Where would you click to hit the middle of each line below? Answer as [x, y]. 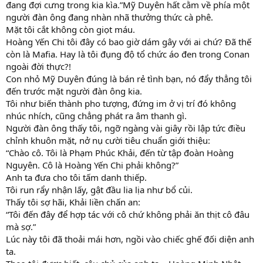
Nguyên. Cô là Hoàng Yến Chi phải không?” [92, 165]
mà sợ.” [21, 227]
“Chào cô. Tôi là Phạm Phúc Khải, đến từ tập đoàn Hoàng [120, 153]
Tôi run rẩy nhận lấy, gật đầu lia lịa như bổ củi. [99, 190]
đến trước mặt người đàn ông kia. [74, 91]
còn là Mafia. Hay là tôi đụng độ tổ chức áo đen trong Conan [128, 54]
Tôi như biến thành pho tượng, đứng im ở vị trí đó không [121, 104]
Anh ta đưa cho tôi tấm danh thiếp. [76, 178]
